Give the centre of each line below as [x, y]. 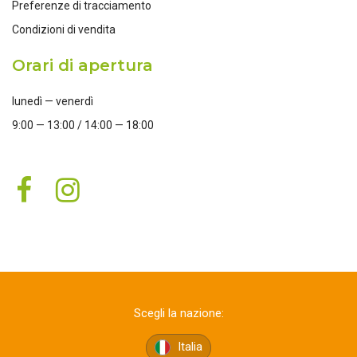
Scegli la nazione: [178, 314]
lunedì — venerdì [53, 102]
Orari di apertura [82, 66]
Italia [188, 347]
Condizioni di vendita [64, 30]
